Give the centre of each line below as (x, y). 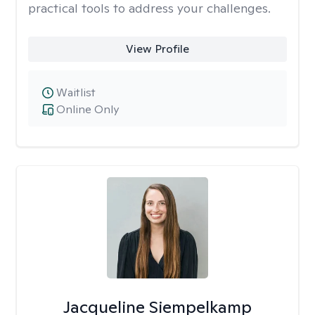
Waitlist (76, 92)
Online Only (88, 109)
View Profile (157, 49)
